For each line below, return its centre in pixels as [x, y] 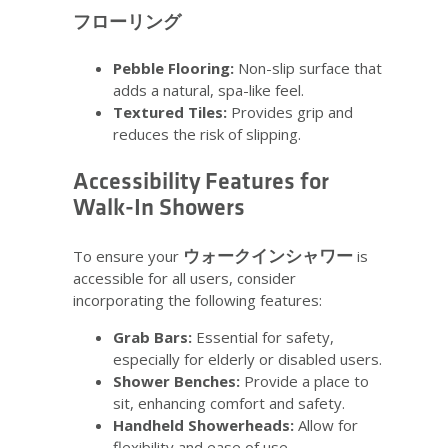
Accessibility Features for [201, 181]
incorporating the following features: [197, 299]
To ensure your [128, 255]
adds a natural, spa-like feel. [208, 89]
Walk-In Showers [159, 207]
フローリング [127, 22]
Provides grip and [290, 111]
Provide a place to [304, 380]
